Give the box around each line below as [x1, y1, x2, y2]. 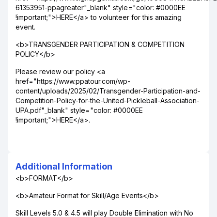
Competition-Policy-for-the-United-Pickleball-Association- [15, 96, 200, 105]
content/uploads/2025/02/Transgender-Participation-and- [15, 87, 201, 95]
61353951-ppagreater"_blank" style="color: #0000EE [15, 3, 186, 12]
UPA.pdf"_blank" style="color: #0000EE [15, 106, 143, 114]
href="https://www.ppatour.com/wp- [15, 77, 130, 85]
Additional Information [15, 161, 112, 171]
